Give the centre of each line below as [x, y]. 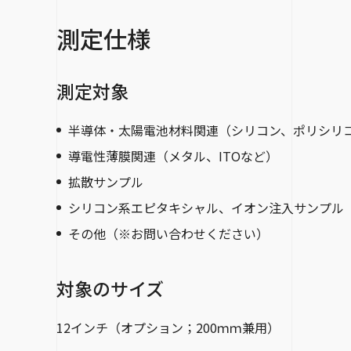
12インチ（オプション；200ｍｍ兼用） [168, 327]
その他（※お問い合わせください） [168, 233]
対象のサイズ [110, 288]
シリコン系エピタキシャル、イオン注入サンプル [206, 207]
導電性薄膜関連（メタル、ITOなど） [173, 156]
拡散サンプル [106, 181]
